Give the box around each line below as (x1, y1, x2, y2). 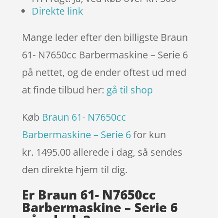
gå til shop (106, 83, 153, 96)
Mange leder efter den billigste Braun (21, 30, 188, 44)
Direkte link (31, 4, 83, 18)
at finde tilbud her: (21, 83, 107, 96)
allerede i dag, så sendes (73, 145, 182, 159)
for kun (130, 127, 166, 141)
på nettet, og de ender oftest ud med (21, 65, 186, 79)
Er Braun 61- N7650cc (21, 185, 156, 203)
